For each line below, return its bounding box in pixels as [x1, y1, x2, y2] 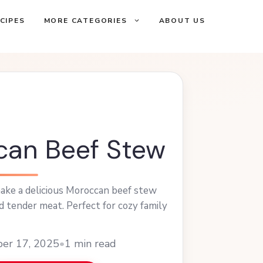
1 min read [64, 236, 116, 251]
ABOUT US [159, 16, 205, 25]
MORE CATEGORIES [43, 16, 127, 25]
